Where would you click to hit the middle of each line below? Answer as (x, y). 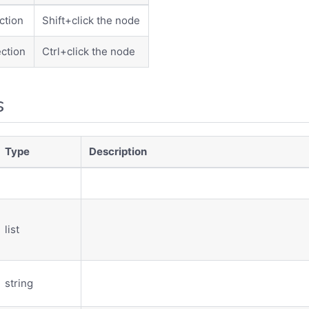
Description (118, 151)
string (19, 283)
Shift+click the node (91, 20)
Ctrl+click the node (89, 51)
